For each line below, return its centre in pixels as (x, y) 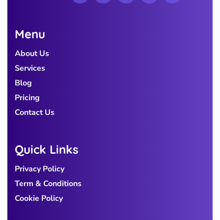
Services (30, 68)
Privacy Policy (40, 169)
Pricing (27, 97)
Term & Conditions (48, 183)
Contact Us (35, 112)
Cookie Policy (39, 198)
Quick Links (47, 149)
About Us (32, 53)
